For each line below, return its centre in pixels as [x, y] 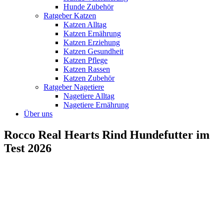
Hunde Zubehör [88, 6]
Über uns [38, 113]
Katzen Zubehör [89, 78]
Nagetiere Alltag [89, 96]
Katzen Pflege [85, 60]
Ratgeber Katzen [70, 15]
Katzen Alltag [85, 24]
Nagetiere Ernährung [96, 105]
